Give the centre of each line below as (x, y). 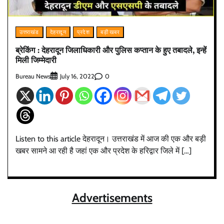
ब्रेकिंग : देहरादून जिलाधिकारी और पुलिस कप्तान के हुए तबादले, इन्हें (111, 50)
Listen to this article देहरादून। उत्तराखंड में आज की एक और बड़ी (111, 139)
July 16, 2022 (77, 76)
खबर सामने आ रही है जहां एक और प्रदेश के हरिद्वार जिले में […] (103, 151)
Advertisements (112, 198)
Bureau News (33, 76)
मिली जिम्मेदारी (36, 60)
